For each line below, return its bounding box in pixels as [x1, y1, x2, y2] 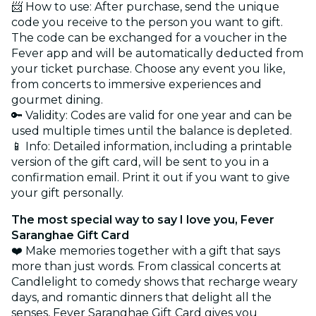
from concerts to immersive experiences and [11, 77, 262, 91]
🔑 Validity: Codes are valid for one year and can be [11, 108, 292, 122]
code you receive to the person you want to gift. [11, 15, 283, 29]
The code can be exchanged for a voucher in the [11, 30, 287, 44]
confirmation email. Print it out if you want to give [11, 170, 290, 184]
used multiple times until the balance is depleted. [11, 123, 292, 138]
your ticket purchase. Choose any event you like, [11, 61, 285, 75]
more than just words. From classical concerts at [11, 259, 281, 273]
